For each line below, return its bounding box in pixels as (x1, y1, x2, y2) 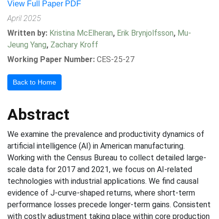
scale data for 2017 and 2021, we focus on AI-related (7, 165, 192, 174)
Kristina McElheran (49, 28, 113, 38)
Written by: (7, 28, 49, 38)
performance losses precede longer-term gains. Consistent (7, 200, 211, 209)
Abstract (7, 105, 69, 124)
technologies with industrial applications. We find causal (7, 176, 198, 186)
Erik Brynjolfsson (117, 28, 174, 38)
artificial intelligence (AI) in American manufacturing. (7, 141, 185, 151)
